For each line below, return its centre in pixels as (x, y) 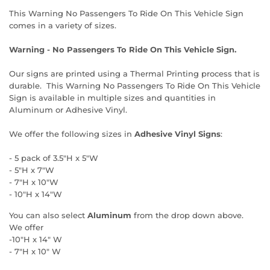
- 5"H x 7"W (32, 170)
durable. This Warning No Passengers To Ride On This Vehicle (135, 85)
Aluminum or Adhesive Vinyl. (68, 109)
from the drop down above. (190, 215)
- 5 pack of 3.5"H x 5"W (54, 158)
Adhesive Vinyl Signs (177, 133)
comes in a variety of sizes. (64, 25)
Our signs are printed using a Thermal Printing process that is (134, 73)
